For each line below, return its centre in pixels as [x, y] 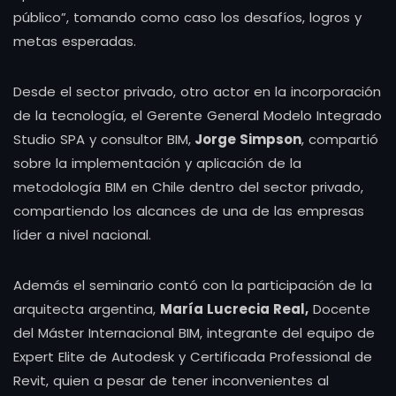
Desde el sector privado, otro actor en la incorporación [197, 91]
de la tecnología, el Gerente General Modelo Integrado [198, 115]
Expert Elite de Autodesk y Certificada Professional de [193, 356]
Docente [339, 308]
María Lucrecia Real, [234, 308]
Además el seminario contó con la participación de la [193, 285]
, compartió [340, 139]
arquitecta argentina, [87, 308]
